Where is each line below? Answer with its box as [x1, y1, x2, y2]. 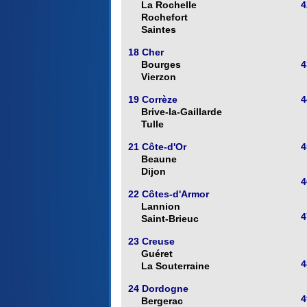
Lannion [141, 201, 180, 212]
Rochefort [141, 12, 188, 23]
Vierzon [141, 71, 176, 83]
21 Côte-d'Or [128, 141, 186, 153]
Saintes [141, 24, 176, 36]
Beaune [141, 153, 177, 165]
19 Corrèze [128, 94, 177, 106]
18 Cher [128, 47, 164, 58]
